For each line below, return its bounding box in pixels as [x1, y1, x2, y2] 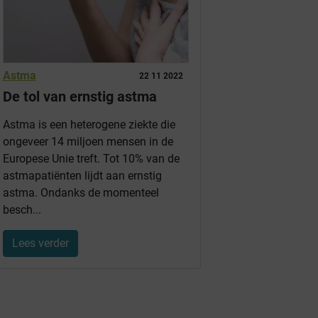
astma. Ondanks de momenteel [2, 186, 159, 200]
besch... [2, 203, 41, 217]
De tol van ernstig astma [2, 88, 157, 106]
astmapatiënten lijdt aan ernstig [2, 169, 162, 183]
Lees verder [11, 236, 69, 251]
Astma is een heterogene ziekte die [2, 118, 175, 132]
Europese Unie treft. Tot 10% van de [2, 152, 180, 166]
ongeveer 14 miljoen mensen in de [2, 135, 173, 149]
